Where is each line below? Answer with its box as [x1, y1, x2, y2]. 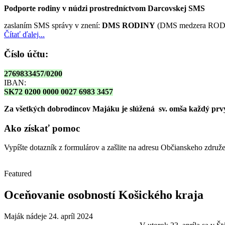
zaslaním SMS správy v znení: [4, 21, 102, 30]
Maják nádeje [4, 212, 47, 221]
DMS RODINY [102, 21, 155, 30]
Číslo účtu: [4, 49, 48, 60]
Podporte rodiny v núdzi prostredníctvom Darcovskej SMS [4, 4, 205, 13]
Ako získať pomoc [4, 123, 80, 134]
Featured [4, 169, 32, 178]
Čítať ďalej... [4, 30, 45, 39]
